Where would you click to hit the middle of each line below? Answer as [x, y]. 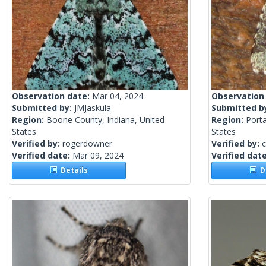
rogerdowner [87, 144]
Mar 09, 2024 [98, 156]
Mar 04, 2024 [118, 96]
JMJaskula [93, 108]
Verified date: [42, 156]
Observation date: [52, 96]
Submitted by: [43, 108]
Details [73, 170]
